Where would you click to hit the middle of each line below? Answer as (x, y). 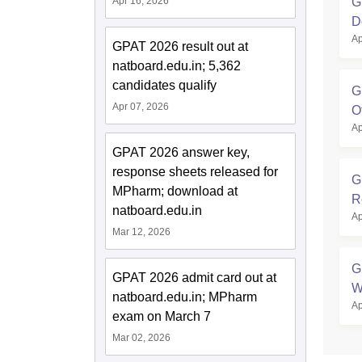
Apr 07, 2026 (141, 106)
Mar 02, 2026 (141, 337)
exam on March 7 (162, 316)
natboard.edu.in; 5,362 (177, 65)
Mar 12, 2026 (141, 232)
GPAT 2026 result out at (180, 46)
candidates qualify (164, 85)
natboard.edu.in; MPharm (185, 297)
